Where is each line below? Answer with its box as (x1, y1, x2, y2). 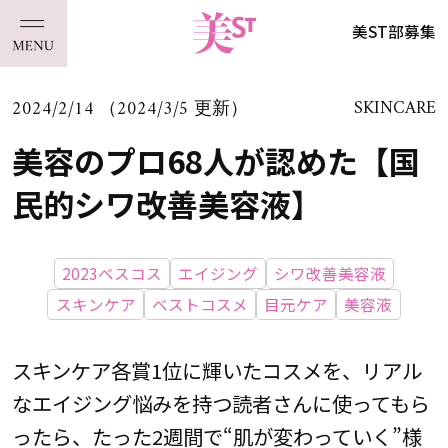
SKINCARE (354, 93, 437, 125)
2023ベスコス (61, 262, 162, 285)
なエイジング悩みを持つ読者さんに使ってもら (11, 387, 430, 418)
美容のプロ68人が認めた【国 (11, 137, 420, 183)
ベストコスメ (151, 293, 248, 316)
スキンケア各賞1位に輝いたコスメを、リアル (11, 354, 422, 385)
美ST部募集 (352, 20, 437, 43)
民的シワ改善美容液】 (11, 180, 322, 226)
